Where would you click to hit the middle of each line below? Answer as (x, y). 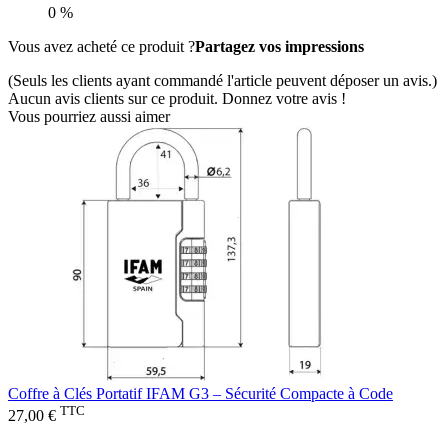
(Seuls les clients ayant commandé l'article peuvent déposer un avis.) (222, 81)
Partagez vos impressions (279, 47)
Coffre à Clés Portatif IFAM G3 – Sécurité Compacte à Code (200, 394)
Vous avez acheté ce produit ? (101, 47)
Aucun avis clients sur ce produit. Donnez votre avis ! (177, 99)
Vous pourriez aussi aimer (89, 117)
